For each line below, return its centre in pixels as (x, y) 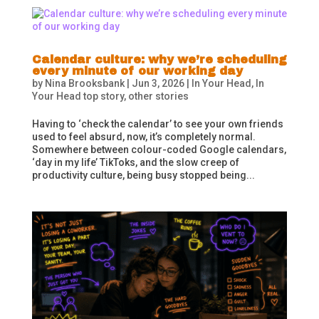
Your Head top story (78, 96)
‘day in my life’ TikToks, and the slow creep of (135, 163)
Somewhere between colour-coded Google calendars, (159, 150)
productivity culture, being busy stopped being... (143, 176)
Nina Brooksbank (84, 84)
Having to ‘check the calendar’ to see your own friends (157, 124)
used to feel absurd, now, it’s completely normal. (145, 137)
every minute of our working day (137, 71)
